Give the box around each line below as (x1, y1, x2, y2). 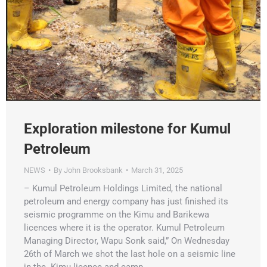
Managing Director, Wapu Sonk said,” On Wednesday (24, 235, 229, 246)
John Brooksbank (64, 165, 123, 175)
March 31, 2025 (131, 165, 183, 175)
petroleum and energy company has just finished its (24, 195, 228, 207)
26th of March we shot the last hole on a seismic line (24, 248, 235, 259)
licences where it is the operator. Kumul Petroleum (24, 222, 225, 233)
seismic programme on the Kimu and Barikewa (24, 209, 209, 220)
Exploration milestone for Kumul (24, 120, 231, 137)
